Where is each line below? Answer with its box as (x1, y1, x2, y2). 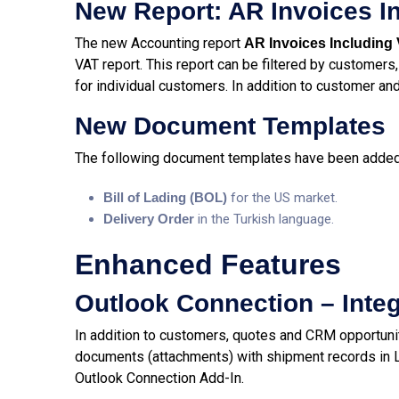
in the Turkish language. (198, 211, 334, 227)
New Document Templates (75, 112, 386, 140)
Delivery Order (103, 211, 198, 226)
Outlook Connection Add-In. (75, 370, 244, 387)
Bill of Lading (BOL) (103, 190, 231, 205)
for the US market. (231, 190, 338, 206)
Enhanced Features (75, 248, 341, 281)
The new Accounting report (75, 35, 244, 52)
